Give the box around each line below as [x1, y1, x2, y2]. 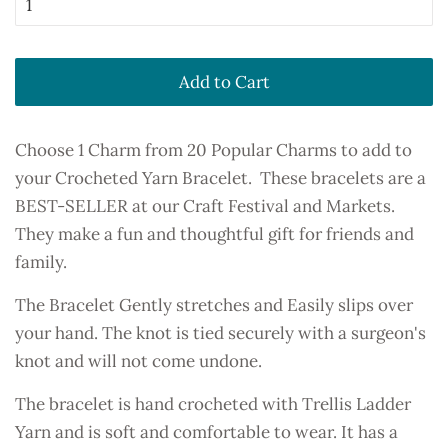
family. [15, 251, 67, 274]
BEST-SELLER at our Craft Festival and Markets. [15, 195, 395, 218]
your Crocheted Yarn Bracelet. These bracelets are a [15, 167, 426, 190]
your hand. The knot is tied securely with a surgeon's [15, 322, 426, 345]
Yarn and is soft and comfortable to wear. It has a [15, 421, 398, 444]
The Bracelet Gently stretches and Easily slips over [15, 294, 413, 317]
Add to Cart [178, 71, 270, 94]
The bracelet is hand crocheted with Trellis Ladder [15, 393, 411, 416]
